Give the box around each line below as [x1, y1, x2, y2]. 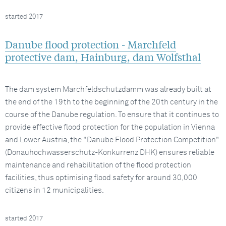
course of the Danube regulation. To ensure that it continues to [5, 111, 219, 119]
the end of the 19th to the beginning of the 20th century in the [5, 98, 218, 106]
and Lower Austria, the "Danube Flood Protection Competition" [5, 136, 219, 144]
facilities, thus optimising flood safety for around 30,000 [5, 174, 197, 182]
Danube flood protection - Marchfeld [5, 37, 176, 51]
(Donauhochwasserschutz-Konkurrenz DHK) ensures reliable [5, 149, 214, 156]
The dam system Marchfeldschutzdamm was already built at [5, 86, 211, 93]
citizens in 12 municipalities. [5, 187, 104, 194]
